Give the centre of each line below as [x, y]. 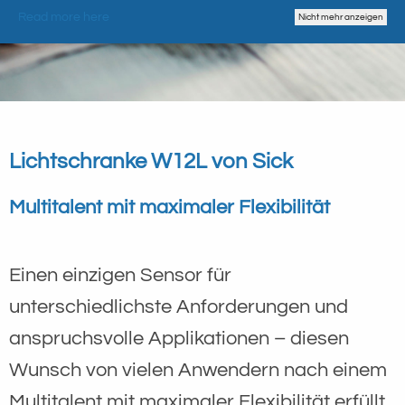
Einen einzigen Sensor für [120, 275]
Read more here [64, 17]
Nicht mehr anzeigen [341, 17]
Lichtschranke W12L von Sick [151, 161]
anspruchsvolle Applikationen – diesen [179, 338]
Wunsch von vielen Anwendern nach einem [198, 370]
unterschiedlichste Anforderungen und [179, 306]
